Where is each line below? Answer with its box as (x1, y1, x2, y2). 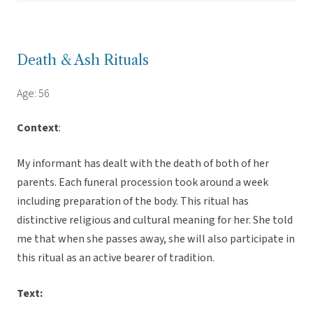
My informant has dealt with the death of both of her (17, 156, 269, 172)
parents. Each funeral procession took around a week (17, 175, 268, 191)
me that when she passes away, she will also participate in (17, 231, 295, 247)
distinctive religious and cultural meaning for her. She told (17, 212, 293, 228)
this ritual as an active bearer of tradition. (17, 250, 214, 266)
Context (17, 120, 59, 136)
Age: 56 (17, 86, 50, 102)
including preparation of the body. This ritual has (17, 194, 249, 210)
